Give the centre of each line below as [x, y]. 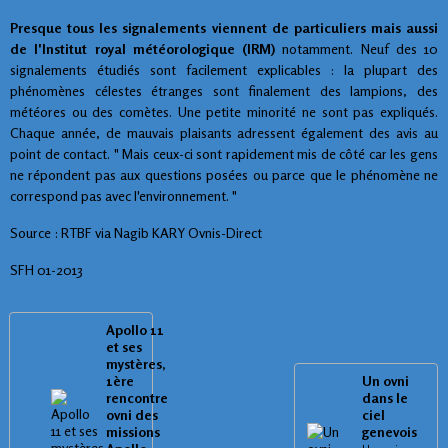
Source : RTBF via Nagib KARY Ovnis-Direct [136, 232]
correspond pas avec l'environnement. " [123, 195]
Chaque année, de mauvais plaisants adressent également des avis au [224, 132]
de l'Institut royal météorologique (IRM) [142, 48]
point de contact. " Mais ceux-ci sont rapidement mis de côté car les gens [224, 153]
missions [133, 431]
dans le [385, 397]
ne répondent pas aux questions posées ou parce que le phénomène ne [224, 174]
